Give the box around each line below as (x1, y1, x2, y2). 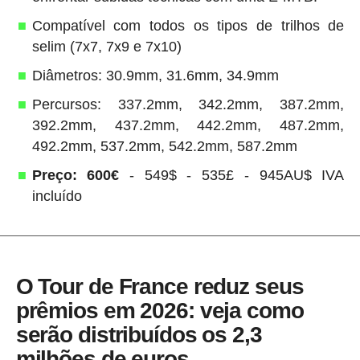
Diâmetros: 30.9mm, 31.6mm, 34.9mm (31, 67, 279, 84)
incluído (31, 187, 82, 204)
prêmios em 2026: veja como (15, 297, 304, 323)
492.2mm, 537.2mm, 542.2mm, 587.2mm (31, 137, 297, 154)
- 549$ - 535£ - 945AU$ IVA (119, 166, 345, 183)
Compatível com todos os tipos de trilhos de (31, 17, 345, 34)
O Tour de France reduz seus (15, 273, 304, 299)
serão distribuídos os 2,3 (15, 321, 262, 347)
